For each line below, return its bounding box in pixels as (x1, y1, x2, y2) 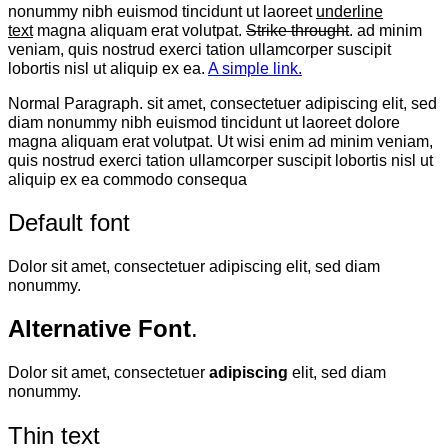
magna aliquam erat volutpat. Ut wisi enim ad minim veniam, (8, 131, 433, 150)
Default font (8, 209, 130, 237)
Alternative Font (8, 315, 191, 343)
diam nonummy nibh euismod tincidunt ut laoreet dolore (8, 112, 400, 131)
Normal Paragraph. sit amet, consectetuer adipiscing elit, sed (8, 93, 437, 112)
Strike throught (246, 20, 349, 39)
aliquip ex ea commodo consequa (8, 169, 247, 188)
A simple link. (208, 58, 302, 77)
